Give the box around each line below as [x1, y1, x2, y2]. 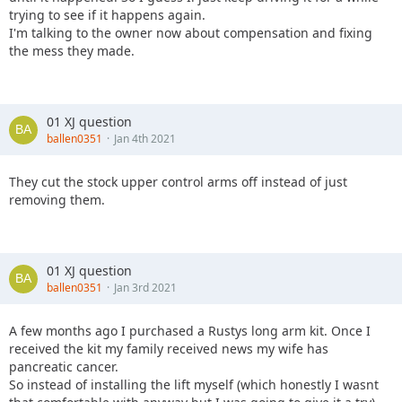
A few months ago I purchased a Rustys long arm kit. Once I [9, 322, 371, 339]
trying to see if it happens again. [9, 6, 205, 23]
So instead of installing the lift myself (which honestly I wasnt [9, 376, 379, 393]
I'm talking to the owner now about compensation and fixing [9, 24, 372, 41]
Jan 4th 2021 [114, 131, 176, 146]
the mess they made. [9, 42, 135, 59]
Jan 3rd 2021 [114, 280, 177, 295]
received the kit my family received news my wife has [9, 340, 328, 357]
